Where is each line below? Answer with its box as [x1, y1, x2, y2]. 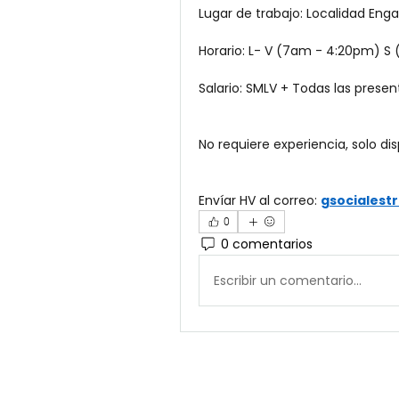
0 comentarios [221, 234, 313, 253]
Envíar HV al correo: [199, 191, 321, 209]
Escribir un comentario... [214, 271, 362, 289]
